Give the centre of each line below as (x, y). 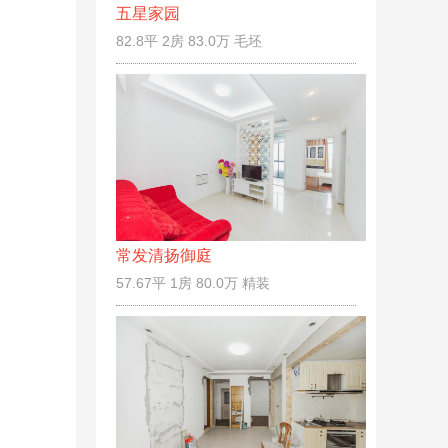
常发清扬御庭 (164, 255)
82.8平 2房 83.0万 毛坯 (189, 40)
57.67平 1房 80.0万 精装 (193, 282)
